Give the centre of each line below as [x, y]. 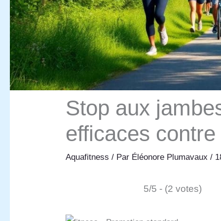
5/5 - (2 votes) [173, 188]
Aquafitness [88, 157]
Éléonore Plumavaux [171, 157]
